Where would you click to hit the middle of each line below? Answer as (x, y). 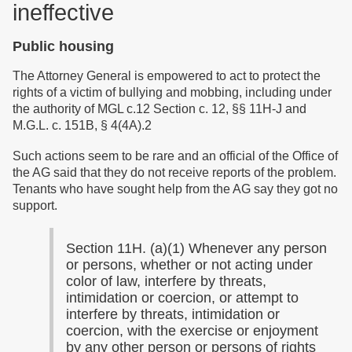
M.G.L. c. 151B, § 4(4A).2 (84, 125)
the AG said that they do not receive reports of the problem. (174, 172)
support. (35, 205)
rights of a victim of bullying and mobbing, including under (172, 92)
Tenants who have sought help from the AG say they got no (175, 189)
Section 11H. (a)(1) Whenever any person (196, 248)
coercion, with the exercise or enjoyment (192, 331)
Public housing (63, 46)
